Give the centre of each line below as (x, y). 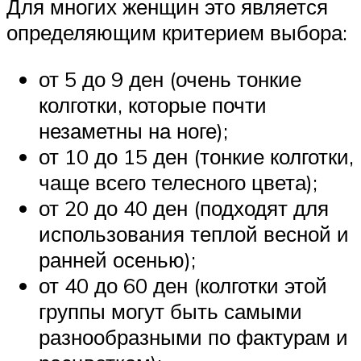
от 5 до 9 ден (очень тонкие (170, 79)
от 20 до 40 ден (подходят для (184, 207)
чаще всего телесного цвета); (178, 182)
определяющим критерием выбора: (177, 33)
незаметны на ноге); (133, 130)
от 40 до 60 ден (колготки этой (183, 285)
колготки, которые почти (153, 104)
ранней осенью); (117, 259)
